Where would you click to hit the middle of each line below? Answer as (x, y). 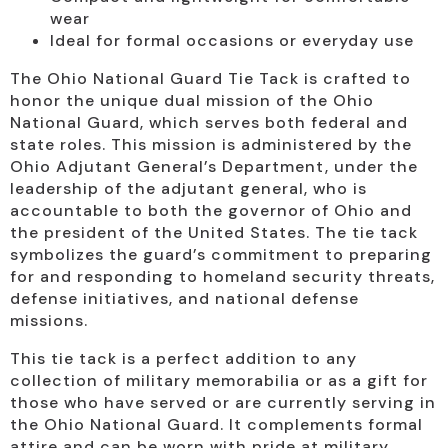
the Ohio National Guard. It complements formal (216, 425)
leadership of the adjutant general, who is (188, 189)
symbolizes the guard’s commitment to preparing (221, 255)
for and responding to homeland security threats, (222, 277)
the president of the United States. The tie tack (214, 233)
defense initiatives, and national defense (184, 299)
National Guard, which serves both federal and (209, 123)
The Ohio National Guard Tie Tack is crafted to (210, 79)
